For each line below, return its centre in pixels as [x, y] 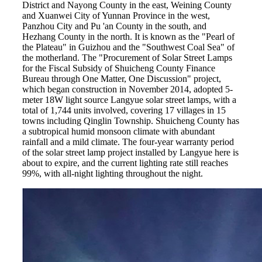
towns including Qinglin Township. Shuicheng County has [131, 121]
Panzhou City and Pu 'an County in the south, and [115, 26]
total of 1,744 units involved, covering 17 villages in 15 [124, 111]
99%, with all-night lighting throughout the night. [113, 174]
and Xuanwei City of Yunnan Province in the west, [116, 16]
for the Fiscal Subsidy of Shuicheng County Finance [119, 68]
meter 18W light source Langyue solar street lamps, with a [130, 100]
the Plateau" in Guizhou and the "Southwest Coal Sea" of [129, 47]
